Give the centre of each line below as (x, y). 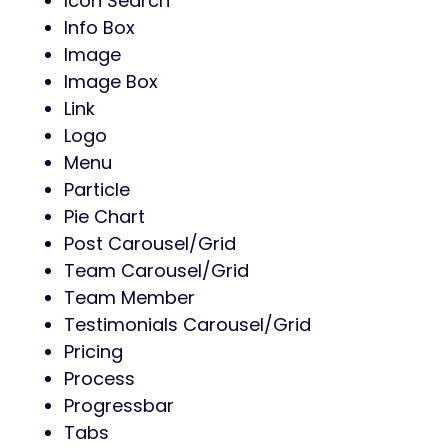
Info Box (99, 28)
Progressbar (119, 406)
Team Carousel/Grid (156, 271)
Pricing (93, 352)
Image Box (111, 82)
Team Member (129, 298)
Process (99, 379)
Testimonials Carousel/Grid (187, 325)
